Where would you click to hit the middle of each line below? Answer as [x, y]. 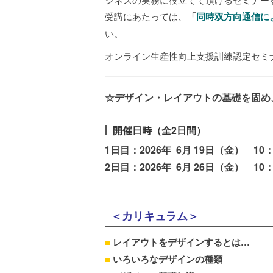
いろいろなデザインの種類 [166, 259]
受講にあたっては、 [146, 16]
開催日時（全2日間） [159, 130]
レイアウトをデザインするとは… [180, 242]
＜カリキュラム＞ [155, 216]
